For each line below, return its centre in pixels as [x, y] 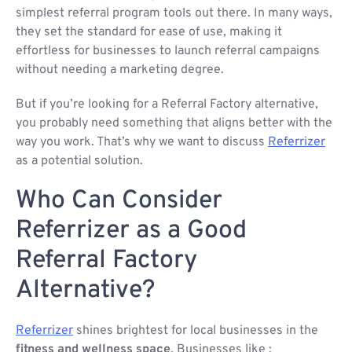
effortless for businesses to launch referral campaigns [168, 51]
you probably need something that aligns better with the [174, 124]
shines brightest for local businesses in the [196, 331]
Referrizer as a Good [131, 231]
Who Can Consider [119, 202]
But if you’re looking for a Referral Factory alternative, [167, 105]
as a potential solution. [79, 161]
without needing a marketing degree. [120, 70]
